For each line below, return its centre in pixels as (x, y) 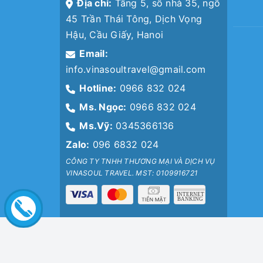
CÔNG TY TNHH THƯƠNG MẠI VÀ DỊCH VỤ (141, 161)
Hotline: (98, 88)
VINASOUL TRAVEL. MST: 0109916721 (132, 173)
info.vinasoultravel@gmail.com (136, 70)
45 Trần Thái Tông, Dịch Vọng (134, 19)
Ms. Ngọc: (103, 107)
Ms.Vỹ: (96, 126)
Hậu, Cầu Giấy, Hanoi (114, 35)
